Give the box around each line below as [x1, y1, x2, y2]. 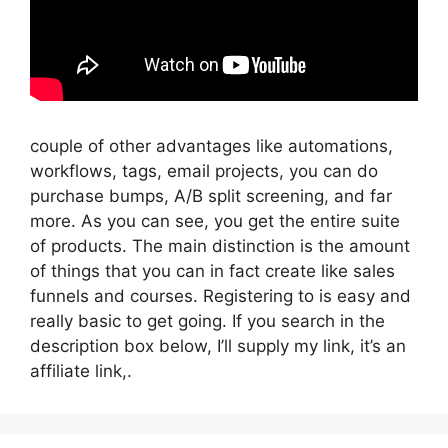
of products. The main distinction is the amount [30, 235, 410, 256]
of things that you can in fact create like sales [30, 260, 395, 281]
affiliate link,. [30, 360, 132, 381]
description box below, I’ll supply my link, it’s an [30, 335, 406, 356]
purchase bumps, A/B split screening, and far [30, 185, 392, 206]
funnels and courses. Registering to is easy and [30, 285, 411, 306]
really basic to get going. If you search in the [30, 310, 385, 331]
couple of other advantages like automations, [30, 135, 393, 156]
